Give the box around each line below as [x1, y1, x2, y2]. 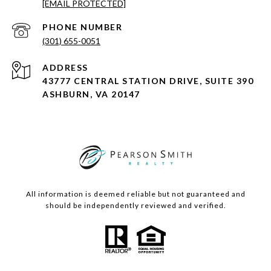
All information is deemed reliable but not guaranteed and [25, 189, 246, 199]
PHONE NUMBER [42, 22, 122, 33]
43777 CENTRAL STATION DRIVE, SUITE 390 [42, 76, 253, 87]
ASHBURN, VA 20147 [42, 89, 140, 100]
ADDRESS [42, 62, 88, 73]
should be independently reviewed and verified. [45, 201, 226, 211]
